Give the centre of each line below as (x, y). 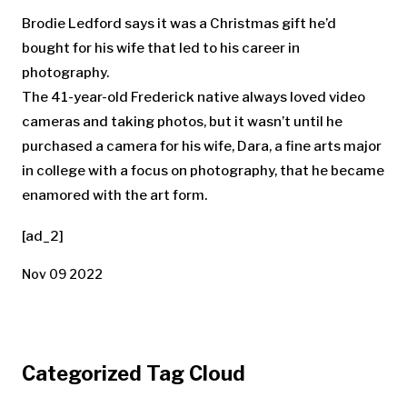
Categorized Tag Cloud (134, 373)
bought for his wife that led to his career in (161, 48)
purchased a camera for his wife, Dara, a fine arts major (202, 146)
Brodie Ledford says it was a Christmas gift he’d (179, 23)
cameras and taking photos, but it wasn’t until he (182, 121)
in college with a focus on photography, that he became (203, 170)
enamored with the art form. (114, 195)
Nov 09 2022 (62, 273)
